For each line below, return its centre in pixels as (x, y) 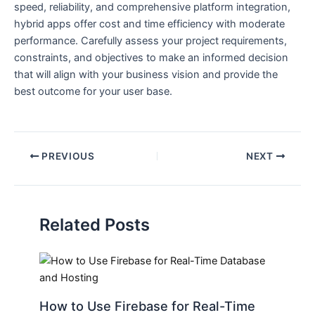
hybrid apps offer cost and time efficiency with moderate (149, 24)
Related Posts (95, 224)
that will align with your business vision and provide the (146, 74)
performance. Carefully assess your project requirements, (150, 40)
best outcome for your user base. (93, 91)
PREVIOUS (67, 156)
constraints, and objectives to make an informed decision (151, 57)
